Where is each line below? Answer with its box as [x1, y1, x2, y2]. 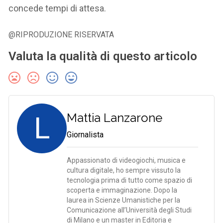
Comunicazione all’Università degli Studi [67, 206, 192, 215]
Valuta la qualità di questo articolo [8, 49, 198, 64]
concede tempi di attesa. [8, 3, 107, 14]
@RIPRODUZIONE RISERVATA [8, 30, 114, 40]
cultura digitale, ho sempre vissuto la [67, 166, 181, 175]
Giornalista [67, 130, 104, 140]
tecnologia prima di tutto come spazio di [67, 176, 193, 185]
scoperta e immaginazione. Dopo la [67, 186, 178, 195]
